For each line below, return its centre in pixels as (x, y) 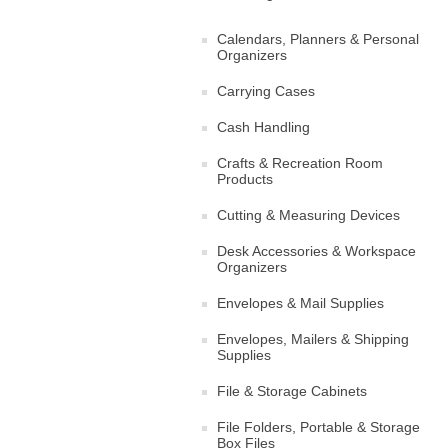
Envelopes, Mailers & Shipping (313, 338)
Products (245, 178)
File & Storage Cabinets (292, 390)
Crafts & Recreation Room (300, 162)
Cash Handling (263, 126)
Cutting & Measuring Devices (308, 214)
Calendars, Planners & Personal (318, 38)
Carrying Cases (266, 90)
